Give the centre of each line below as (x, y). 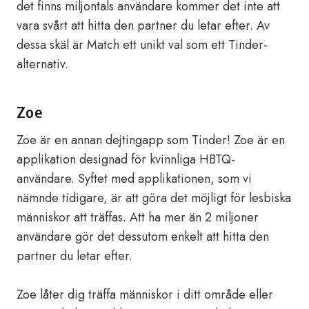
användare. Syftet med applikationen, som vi (134, 179)
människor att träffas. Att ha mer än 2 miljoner (138, 217)
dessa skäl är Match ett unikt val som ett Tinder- (142, 45)
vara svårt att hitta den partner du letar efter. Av (143, 26)
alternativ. (42, 64)
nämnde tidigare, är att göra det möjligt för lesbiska (154, 198)
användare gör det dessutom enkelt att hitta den (143, 237)
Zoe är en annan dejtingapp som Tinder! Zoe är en (151, 140)
